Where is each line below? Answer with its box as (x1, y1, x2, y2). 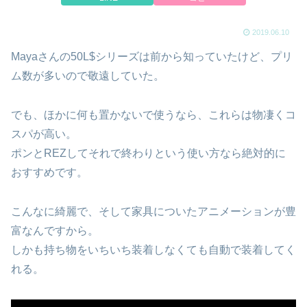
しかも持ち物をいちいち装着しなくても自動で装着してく (11, 243, 296, 256)
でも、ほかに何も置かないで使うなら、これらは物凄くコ (11, 108, 296, 121)
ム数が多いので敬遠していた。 (11, 70, 164, 82)
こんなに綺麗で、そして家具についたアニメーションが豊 (11, 205, 296, 217)
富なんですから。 (11, 224, 99, 236)
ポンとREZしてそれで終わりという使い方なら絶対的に (11, 147, 286, 159)
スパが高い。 (11, 127, 77, 140)
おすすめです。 (11, 166, 88, 178)
